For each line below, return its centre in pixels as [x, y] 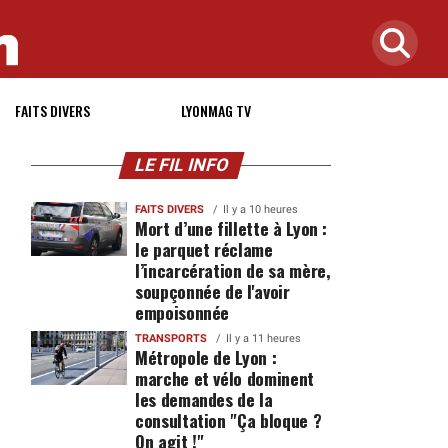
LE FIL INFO [181, 165]
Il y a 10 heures [260, 209]
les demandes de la [203, 399]
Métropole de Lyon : [205, 357]
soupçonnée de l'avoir [212, 291]
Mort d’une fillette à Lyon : [231, 228]
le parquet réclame [203, 249]
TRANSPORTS [170, 338]
